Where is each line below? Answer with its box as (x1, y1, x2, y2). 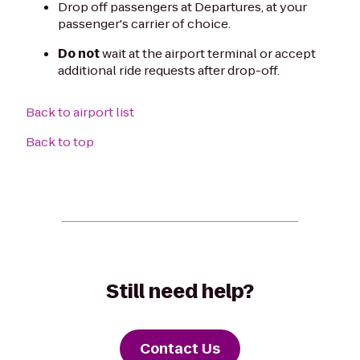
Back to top (26, 133, 94, 151)
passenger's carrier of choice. (58, 15, 231, 33)
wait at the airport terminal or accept (100, 45, 316, 63)
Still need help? (106, 278, 254, 305)
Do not (58, 45, 100, 63)
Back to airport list (26, 104, 134, 121)
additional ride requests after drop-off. (58, 62, 280, 80)
